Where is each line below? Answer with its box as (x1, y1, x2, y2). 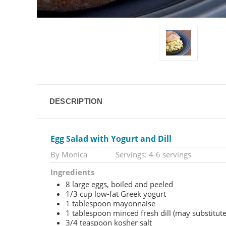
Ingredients (50, 166, 94, 178)
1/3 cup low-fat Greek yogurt (66, 188, 166, 199)
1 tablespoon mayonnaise (66, 198, 155, 209)
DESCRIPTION (49, 96, 103, 105)
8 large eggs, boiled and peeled (66, 179, 173, 190)
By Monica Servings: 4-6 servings (50, 149, 191, 160)
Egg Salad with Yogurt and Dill (50, 133, 172, 144)
